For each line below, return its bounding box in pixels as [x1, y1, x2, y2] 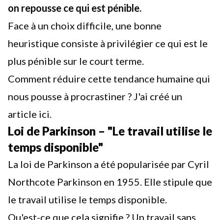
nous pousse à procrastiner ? [8, 90, 134, 102]
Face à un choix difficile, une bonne [8, 20, 162, 31]
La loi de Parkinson [8, 158, 92, 170]
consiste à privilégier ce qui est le [59, 37, 208, 49]
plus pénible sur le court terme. [8, 55, 144, 67]
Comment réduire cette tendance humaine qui [8, 73, 210, 84]
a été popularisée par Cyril [92, 158, 209, 170]
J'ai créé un [134, 90, 182, 102]
